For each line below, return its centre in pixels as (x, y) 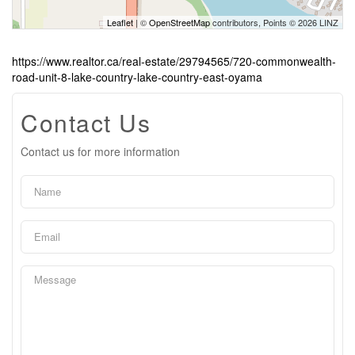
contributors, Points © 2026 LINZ (274, 22)
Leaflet (120, 22)
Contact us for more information (100, 151)
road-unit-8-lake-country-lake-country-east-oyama (137, 76)
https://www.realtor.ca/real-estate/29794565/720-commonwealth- (174, 61)
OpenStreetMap (179, 22)
